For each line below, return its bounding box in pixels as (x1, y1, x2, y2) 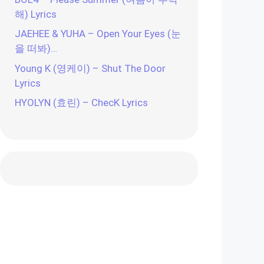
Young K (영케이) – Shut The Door (15, 62, 166, 74)
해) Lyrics (15, 8, 57, 20)
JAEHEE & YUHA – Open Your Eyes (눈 (15, 28, 181, 39)
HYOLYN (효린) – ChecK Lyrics (15, 97, 148, 108)
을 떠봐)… (15, 42, 57, 54)
